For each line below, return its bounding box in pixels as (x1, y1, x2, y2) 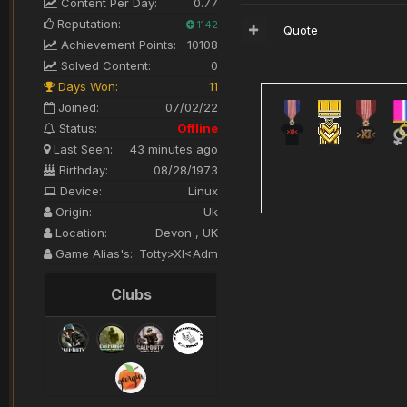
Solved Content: (57, 57, 151, 73)
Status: (55, 120, 97, 135)
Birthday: (55, 162, 108, 177)
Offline (177, 120, 218, 135)
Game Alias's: (52, 245, 133, 261)
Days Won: (55, 78, 118, 94)
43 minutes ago (130, 141, 218, 156)
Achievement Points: (57, 36, 176, 52)
